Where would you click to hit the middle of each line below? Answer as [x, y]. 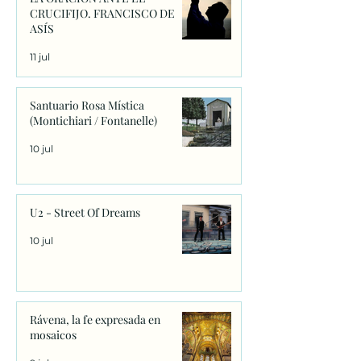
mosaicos [53, 335]
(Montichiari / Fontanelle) [93, 121]
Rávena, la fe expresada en [95, 320]
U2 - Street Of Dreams [85, 213]
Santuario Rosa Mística [87, 106]
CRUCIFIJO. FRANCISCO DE [102, 14]
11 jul [40, 56]
